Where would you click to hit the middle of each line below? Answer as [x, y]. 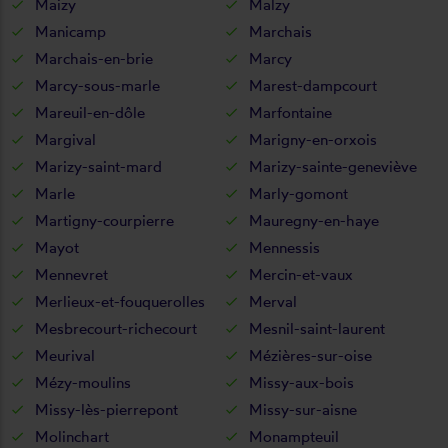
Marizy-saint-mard [98, 166]
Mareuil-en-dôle [90, 112]
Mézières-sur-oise [310, 355]
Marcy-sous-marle [97, 85]
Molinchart [72, 436]
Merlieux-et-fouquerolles [120, 301]
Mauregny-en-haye [314, 220]
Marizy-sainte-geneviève [333, 166]
